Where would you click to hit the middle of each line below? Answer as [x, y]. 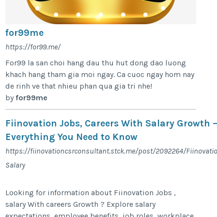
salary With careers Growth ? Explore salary [81, 204]
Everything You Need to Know [72, 137]
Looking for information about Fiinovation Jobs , [91, 192]
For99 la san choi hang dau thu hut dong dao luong [96, 62]
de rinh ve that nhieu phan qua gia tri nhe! [79, 86]
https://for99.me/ [33, 46]
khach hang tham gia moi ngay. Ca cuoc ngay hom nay [100, 74]
